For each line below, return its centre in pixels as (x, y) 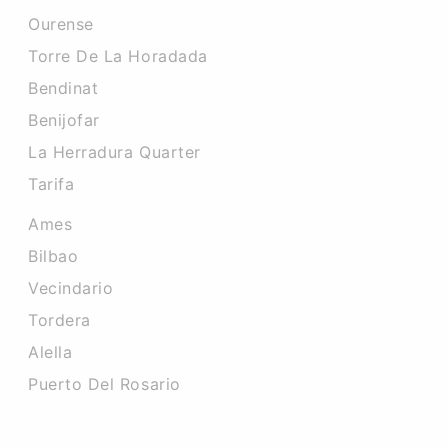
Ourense (61, 24)
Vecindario (71, 288)
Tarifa (51, 184)
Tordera (59, 320)
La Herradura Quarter (114, 152)
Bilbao (53, 256)
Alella (50, 352)
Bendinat (63, 88)
